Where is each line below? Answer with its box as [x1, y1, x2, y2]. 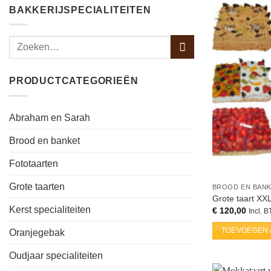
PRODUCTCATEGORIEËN [9, 76, 139, 87]
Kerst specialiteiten [9, 204, 91, 215]
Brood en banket [9, 135, 80, 146]
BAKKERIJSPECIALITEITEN [9, 4, 151, 15]
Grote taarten [9, 181, 65, 192]
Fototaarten [9, 158, 58, 169]
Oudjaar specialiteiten [9, 250, 103, 261]
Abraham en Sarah [9, 113, 90, 123]
